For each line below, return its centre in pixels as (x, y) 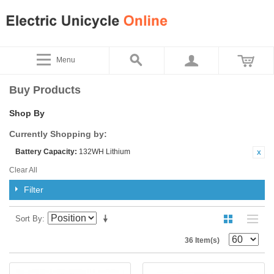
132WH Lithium (105, 151)
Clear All (23, 170)
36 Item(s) (202, 240)
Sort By (29, 218)
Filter (34, 189)
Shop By (27, 113)
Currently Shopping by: (58, 134)
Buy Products (45, 90)
